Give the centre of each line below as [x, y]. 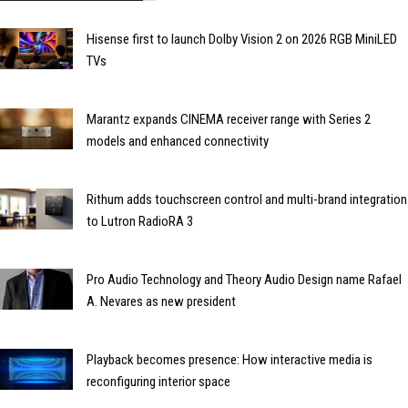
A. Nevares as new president [161, 301]
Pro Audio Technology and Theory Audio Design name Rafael [244, 279]
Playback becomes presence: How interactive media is [229, 359]
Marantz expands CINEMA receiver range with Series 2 [229, 119]
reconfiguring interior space [158, 381]
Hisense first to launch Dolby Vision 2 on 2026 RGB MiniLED [242, 39]
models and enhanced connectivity [178, 141]
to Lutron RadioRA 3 [140, 221]
